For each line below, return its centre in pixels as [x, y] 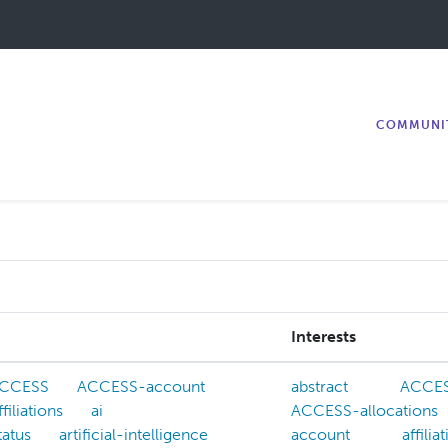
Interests [323, 337]
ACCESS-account [141, 387]
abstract [319, 387]
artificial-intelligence [133, 435]
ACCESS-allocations [364, 411]
